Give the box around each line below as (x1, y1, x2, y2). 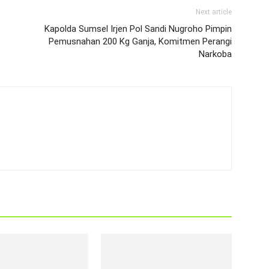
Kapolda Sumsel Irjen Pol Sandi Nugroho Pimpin (44, 23, 232, 34)
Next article (196, 8, 232, 16)
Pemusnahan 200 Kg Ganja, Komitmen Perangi (49, 36, 232, 47)
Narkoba (199, 49, 232, 59)
